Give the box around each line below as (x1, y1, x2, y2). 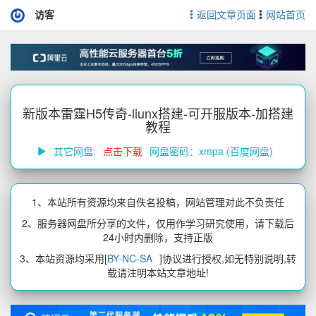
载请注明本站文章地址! (107, 265, 209, 279)
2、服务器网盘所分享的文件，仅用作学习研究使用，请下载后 (22, 215, 294, 230)
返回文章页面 (197, 7, 256, 21)
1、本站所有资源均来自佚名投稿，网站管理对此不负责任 (32, 194, 284, 209)
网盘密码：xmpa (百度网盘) (149, 143, 273, 158)
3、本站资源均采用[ (20, 250, 107, 265)
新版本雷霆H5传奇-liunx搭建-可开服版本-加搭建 (23, 103, 293, 122)
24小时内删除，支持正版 (103, 229, 213, 244)
